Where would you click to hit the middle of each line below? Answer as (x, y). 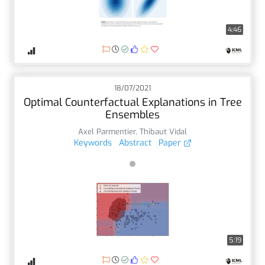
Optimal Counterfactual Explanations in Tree (132, 102)
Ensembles (132, 114)
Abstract (135, 143)
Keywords (93, 143)
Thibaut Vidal (163, 131)
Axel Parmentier (107, 131)
